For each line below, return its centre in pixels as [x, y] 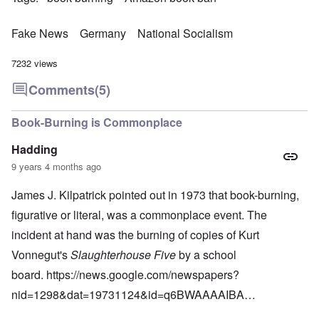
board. [29, 275]
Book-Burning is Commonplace [97, 122]
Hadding [35, 150]
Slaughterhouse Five [123, 255]
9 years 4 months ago [56, 167]
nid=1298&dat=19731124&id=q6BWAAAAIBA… [134, 295]
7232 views [35, 63]
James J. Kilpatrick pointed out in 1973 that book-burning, [155, 195]
